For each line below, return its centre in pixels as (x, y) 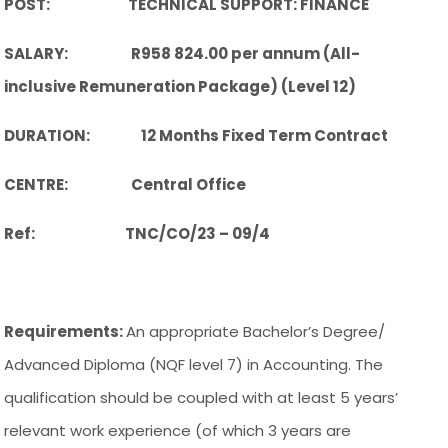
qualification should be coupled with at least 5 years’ (201, 397)
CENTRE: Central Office (125, 184)
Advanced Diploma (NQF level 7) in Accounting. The (194, 364)
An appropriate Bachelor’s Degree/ (256, 331)
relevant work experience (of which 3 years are (178, 430)
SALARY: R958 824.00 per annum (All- (182, 53)
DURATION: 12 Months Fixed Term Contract (196, 135)
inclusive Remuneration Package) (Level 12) (180, 86)
